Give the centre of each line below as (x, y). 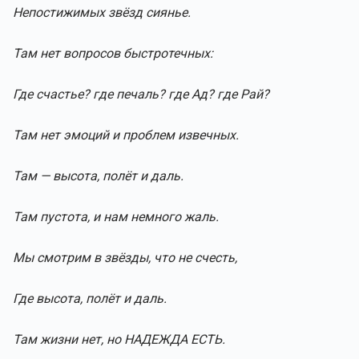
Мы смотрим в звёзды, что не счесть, (125, 258)
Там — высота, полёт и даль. (98, 176)
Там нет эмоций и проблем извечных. (126, 135)
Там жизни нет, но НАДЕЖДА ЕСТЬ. (119, 339)
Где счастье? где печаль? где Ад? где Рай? (141, 94)
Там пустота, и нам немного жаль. (116, 217)
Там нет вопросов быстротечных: (113, 53)
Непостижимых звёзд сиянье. (102, 12)
